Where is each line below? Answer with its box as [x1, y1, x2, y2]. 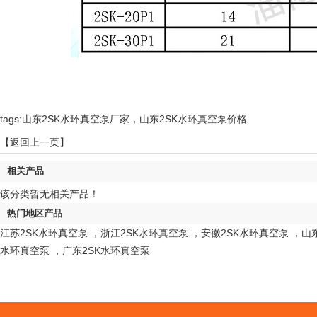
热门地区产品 [7, 208, 62, 219]
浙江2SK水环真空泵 [100, 227, 188, 238]
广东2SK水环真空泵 [62, 245, 150, 256]
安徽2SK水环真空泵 [201, 227, 289, 238]
